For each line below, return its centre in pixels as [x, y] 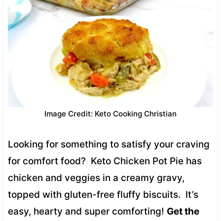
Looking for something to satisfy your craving [109, 144]
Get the [183, 211]
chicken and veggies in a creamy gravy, [96, 178]
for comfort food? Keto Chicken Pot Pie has [105, 161]
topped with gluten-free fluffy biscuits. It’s [103, 194]
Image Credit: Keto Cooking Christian [110, 113]
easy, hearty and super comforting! [87, 211]
